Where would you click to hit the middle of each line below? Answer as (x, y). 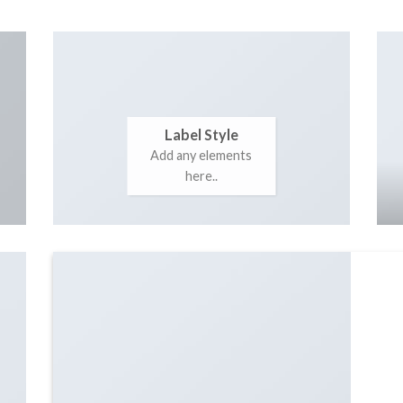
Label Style (201, 134)
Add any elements (201, 156)
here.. (201, 176)
